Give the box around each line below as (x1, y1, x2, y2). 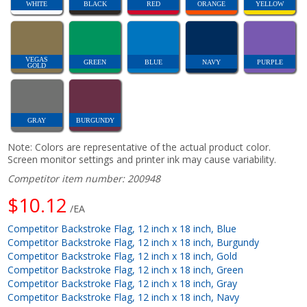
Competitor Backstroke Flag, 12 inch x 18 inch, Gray (8, 276, 238, 290)
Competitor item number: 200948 (8, 171, 161, 185)
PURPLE (256, 58, 283, 66)
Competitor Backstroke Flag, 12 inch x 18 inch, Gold (8, 249, 238, 262)
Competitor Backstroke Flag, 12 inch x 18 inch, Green (8, 262, 244, 276)
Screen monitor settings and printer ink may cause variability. (8, 152, 277, 166)
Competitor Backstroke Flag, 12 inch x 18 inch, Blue (8, 221, 237, 235)
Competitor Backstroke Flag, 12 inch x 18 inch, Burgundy (8, 235, 260, 249)
